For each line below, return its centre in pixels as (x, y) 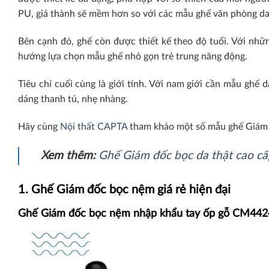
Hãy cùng (39, 126)
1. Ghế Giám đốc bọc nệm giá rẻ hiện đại (124, 189)
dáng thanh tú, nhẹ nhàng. (73, 99)
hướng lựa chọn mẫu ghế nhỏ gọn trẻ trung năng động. (134, 57)
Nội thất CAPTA (94, 126)
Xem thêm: (70, 156)
